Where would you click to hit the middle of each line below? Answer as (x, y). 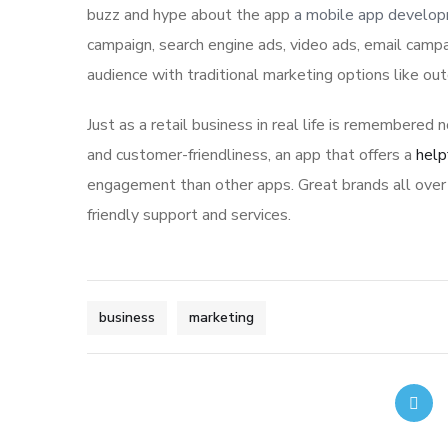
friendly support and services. (189, 215)
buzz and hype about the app (190, 15)
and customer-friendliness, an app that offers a (251, 155)
